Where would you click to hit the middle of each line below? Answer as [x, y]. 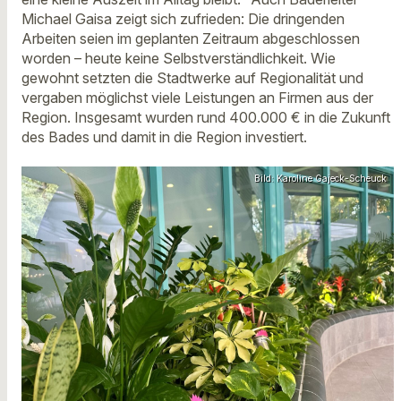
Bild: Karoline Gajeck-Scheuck [320, 179]
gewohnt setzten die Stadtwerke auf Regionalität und [192, 77]
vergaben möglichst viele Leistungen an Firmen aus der [197, 97]
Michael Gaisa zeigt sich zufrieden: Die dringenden [183, 18]
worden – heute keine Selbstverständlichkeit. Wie [179, 58]
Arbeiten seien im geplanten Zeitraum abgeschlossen [191, 38]
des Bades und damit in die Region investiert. [164, 137]
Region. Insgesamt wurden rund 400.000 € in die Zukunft [206, 117]
